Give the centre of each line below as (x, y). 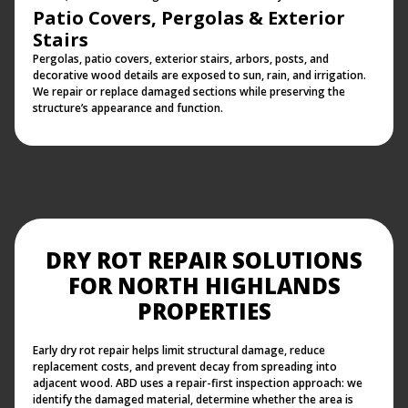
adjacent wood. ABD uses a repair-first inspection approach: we (198, 383)
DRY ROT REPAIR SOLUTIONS (204, 260)
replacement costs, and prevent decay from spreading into (185, 367)
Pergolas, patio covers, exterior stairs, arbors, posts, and (181, 59)
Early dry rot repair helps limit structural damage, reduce (179, 351)
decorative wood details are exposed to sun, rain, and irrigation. (199, 76)
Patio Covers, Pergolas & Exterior (189, 18)
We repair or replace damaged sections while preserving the (189, 92)
